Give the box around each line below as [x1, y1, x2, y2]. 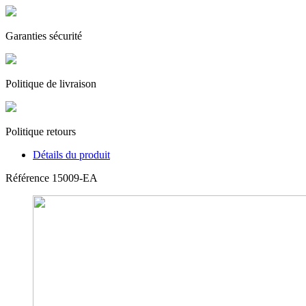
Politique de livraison [5, 78, 96, 90]
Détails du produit [33, 149, 110, 161]
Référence [5, 172, 52, 184]
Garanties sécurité [5, 30, 82, 42]
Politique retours [5, 126, 76, 138]
